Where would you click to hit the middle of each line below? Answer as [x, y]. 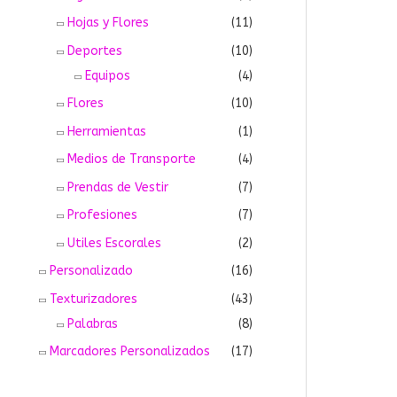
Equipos [108, 75]
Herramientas [107, 131]
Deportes [95, 51]
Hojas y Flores [108, 23]
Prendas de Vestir [118, 187]
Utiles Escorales [114, 243]
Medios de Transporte [132, 160]
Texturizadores [93, 299]
